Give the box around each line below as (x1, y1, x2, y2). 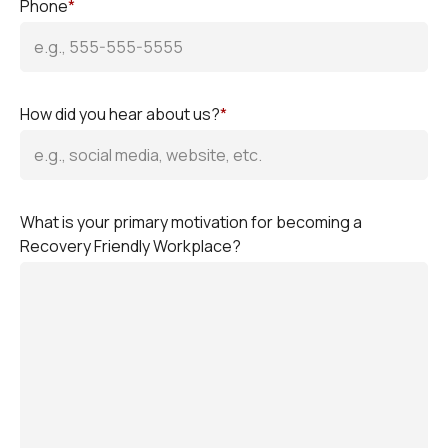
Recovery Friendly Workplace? (20, 234, 241, 257)
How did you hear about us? (20, 102, 220, 125)
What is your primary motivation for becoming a (20, 210, 362, 233)
